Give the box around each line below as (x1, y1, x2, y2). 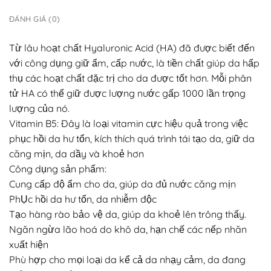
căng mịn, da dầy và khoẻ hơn (9, 147, 144, 160)
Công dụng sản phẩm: (9, 162, 106, 175)
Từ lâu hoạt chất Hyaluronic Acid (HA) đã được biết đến (9, 41, 255, 54)
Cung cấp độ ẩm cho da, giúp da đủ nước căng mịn (9, 177, 236, 190)
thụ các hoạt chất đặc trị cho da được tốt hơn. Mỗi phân (9, 71, 252, 84)
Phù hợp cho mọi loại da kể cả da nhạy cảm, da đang (9, 253, 246, 266)
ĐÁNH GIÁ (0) (9, 13, 60, 24)
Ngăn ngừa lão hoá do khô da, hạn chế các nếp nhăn (9, 223, 247, 235)
